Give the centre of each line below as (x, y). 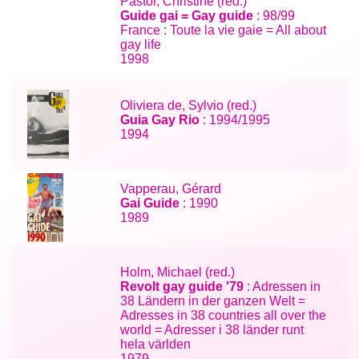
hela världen (156, 344)
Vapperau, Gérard (171, 188)
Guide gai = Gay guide (187, 15)
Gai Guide (150, 203)
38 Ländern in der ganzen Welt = (213, 301)
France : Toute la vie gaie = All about (224, 30)
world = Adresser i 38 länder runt (212, 329)
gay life (141, 44)
